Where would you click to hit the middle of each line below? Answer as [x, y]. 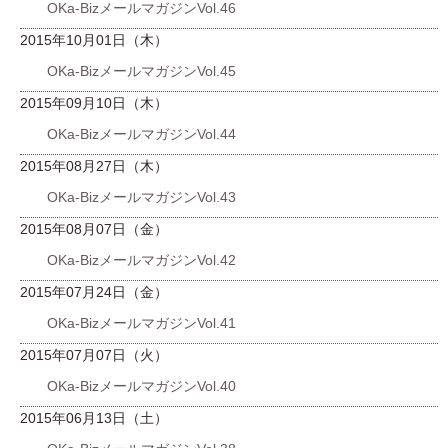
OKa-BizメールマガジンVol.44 [141, 134]
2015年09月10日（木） [94, 103]
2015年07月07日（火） [94, 355]
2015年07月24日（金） [94, 292]
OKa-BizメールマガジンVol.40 [141, 386]
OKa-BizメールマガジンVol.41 [141, 323]
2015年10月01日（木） [94, 40]
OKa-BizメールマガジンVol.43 [141, 197]
